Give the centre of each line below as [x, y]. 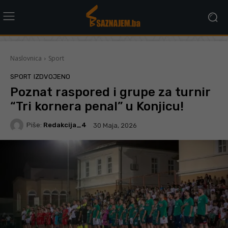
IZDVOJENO [52, 76]
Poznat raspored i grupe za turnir [110, 92]
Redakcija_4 [65, 125]
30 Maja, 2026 [115, 125]
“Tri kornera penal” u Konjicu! [97, 106]
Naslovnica [26, 58]
